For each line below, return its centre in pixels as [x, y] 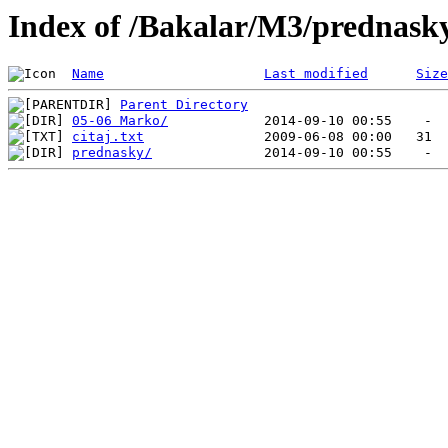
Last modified [316, 74]
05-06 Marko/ [120, 121]
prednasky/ [112, 153]
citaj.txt [108, 137]
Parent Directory [184, 105]
